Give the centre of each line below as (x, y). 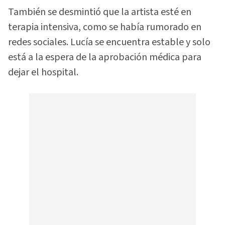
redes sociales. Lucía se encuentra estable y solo (109, 42)
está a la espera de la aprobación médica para (105, 58)
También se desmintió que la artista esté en (100, 12)
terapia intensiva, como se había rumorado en (105, 27)
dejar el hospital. (43, 73)
